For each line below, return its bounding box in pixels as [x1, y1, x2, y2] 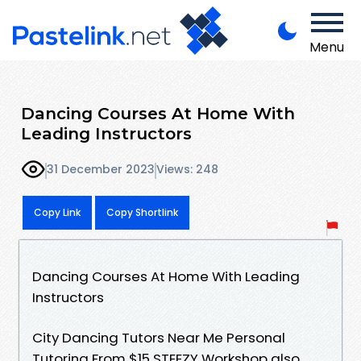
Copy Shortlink [106, 205, 178, 219]
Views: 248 [156, 161, 218, 178]
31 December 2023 [47, 161, 155, 178]
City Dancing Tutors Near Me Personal [32, 327, 285, 347]
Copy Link [34, 205, 81, 219]
